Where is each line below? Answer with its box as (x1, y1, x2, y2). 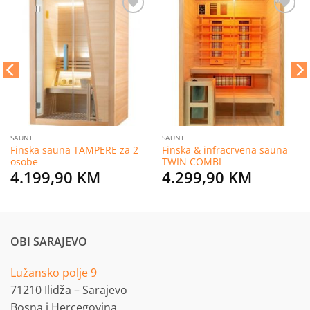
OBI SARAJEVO (10, 233, 87, 249)
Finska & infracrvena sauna (161, 143, 288, 156)
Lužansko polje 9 (10, 265, 97, 281)
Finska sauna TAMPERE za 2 (10, 143, 138, 156)
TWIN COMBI (161, 154, 221, 168)
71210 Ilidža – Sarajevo (10, 282, 127, 298)
